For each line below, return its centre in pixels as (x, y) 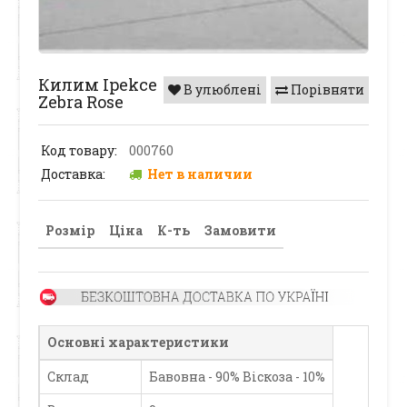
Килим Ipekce (98, 85)
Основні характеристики (139, 342)
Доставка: (74, 174)
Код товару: (79, 151)
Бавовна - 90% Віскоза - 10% (238, 376)
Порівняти (326, 90)
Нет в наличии (198, 174)
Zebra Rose (81, 102)
